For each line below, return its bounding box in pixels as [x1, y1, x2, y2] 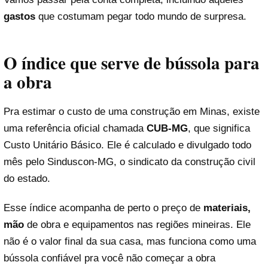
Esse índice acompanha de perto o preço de [4, 202, 203, 214]
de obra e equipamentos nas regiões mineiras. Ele [24, 219, 251, 231]
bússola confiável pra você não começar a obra [4, 252, 215, 264]
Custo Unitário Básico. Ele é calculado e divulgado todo [4, 139, 251, 151]
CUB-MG [147, 122, 188, 134]
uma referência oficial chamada [4, 122, 147, 134]
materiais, [203, 202, 251, 214]
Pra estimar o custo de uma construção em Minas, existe [4, 105, 260, 117]
